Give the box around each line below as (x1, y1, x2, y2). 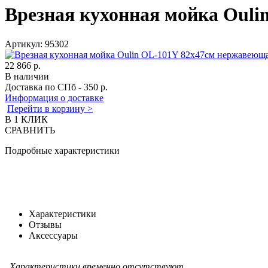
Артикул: (5, 38, 45, 49)
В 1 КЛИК (5, 114, 48, 124)
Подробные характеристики (5, 145, 120, 156)
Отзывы (29, 219, 62, 230)
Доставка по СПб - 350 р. (5, 81, 108, 92)
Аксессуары (29, 230, 78, 240)
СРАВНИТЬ (5, 124, 55, 135)
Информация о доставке (5, 92, 103, 103)
